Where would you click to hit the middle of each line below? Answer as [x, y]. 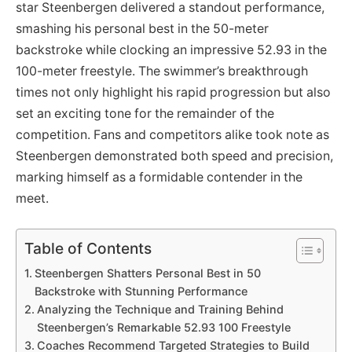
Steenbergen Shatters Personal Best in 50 [147, 273]
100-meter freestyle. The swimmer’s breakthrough [162, 71]
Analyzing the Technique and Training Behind [160, 309]
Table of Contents [88, 248]
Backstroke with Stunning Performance [141, 291]
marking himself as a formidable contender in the [159, 178]
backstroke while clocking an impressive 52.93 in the [171, 50]
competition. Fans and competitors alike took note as [172, 135]
